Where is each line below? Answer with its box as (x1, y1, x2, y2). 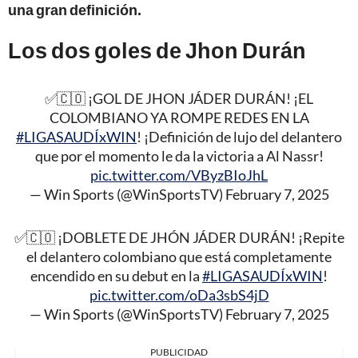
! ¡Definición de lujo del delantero (137, 127, 342, 145)
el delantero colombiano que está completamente (26, 247, 332, 265)
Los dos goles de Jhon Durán (8, 36, 306, 63)
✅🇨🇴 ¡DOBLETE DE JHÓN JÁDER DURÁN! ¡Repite (14, 228, 344, 246)
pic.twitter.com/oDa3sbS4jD (89, 285, 269, 304)
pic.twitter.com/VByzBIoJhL (90, 165, 268, 184)
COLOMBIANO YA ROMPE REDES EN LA (49, 108, 309, 126)
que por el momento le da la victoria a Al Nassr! (34, 146, 324, 165)
